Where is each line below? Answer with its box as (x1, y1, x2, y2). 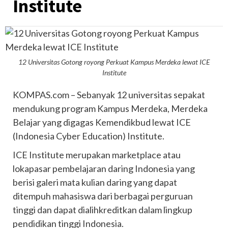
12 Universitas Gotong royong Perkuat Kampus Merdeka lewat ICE (18, 58, 210, 66)
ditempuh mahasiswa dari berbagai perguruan (13, 190, 193, 202)
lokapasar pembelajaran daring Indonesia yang (13, 163, 195, 174)
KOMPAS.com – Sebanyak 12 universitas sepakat (13, 89, 205, 100)
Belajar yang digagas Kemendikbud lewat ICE (13, 117, 191, 128)
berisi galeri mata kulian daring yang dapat (13, 177, 177, 188)
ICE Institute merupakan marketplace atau (13, 149, 181, 160)
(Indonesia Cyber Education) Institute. (13, 130, 164, 141)
